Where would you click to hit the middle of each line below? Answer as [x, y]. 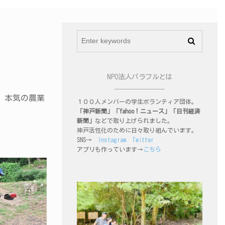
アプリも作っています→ [110, 149]
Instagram [112, 140]
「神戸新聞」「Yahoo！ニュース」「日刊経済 [139, 111]
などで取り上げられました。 [134, 121]
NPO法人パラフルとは [140, 77]
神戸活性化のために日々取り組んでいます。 [137, 130]
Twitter [143, 140]
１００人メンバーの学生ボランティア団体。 [137, 101]
